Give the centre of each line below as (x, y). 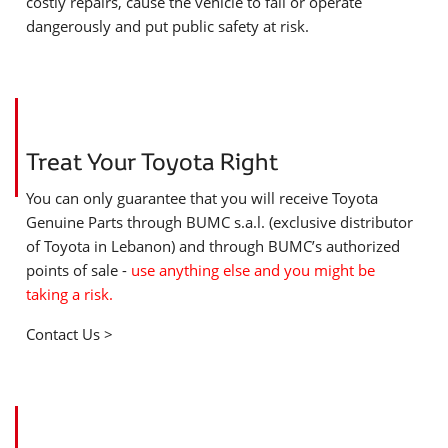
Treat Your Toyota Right (152, 161)
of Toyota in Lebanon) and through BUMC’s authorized (213, 246)
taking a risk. (69, 294)
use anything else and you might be (253, 270)
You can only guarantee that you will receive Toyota (202, 198)
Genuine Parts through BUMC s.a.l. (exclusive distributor (219, 222)
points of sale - (78, 270)
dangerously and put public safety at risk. (167, 26)
